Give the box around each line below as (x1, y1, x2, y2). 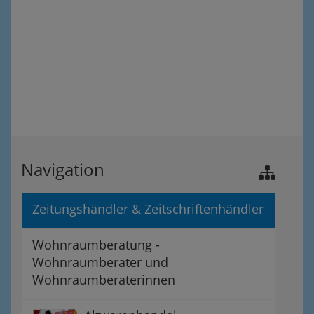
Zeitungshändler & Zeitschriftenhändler (32, 200, 264, 217)
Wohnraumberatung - (32, 236, 160, 253)
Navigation (21, 158, 104, 181)
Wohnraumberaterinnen (32, 271, 175, 288)
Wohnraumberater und (32, 254, 168, 271)
